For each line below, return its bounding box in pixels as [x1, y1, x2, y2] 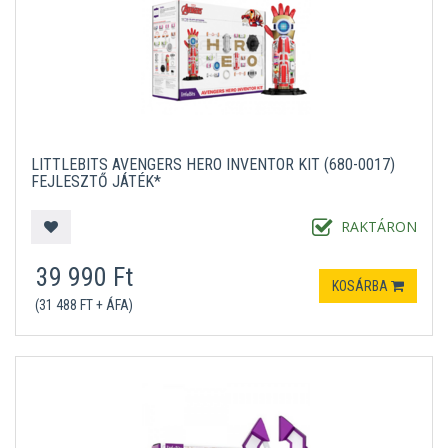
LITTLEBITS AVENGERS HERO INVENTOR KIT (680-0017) [31, 155, 395, 174]
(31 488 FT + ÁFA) [35, 297, 133, 313]
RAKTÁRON [341, 217, 417, 237]
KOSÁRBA [332, 278, 391, 294]
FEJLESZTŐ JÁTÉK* [31, 172, 161, 191]
